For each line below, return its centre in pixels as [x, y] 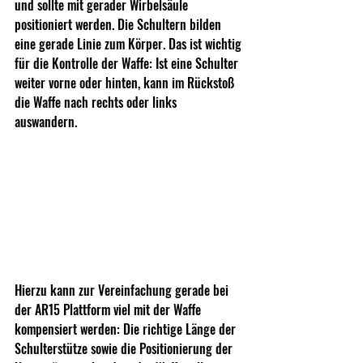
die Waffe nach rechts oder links [97, 102]
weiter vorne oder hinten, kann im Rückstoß [126, 82]
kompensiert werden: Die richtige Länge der [127, 329]
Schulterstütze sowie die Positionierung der [125, 348]
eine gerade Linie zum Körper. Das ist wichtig [130, 43]
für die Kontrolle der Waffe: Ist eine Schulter [128, 63]
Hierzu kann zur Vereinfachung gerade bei [123, 290]
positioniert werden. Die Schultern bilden [120, 24]
